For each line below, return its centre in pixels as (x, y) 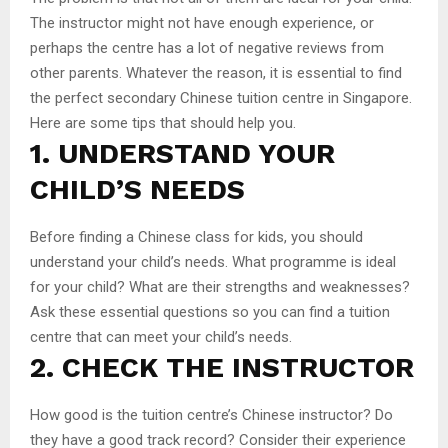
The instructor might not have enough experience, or (202, 22)
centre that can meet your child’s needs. (161, 336)
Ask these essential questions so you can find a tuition (210, 311)
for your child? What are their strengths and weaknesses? (220, 286)
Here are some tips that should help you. (163, 122)
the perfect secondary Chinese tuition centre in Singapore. (221, 97)
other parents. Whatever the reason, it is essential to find (216, 72)
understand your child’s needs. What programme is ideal (213, 261)
